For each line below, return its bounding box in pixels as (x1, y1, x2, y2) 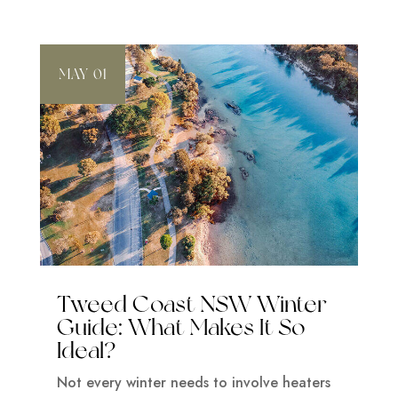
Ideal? (56, 336, 115, 363)
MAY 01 (58, 66, 107, 83)
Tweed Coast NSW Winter (56, 290, 327, 317)
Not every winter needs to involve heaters (56, 372, 330, 393)
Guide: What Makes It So (56, 313, 305, 340)
